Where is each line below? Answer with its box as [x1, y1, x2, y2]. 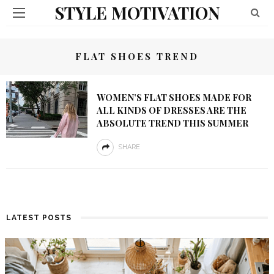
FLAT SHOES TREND [75, 50, 199, 62]
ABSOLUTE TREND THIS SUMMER [96, 117, 248, 129]
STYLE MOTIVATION [54, 1, 220, 24]
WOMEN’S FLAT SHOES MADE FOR [96, 91, 251, 103]
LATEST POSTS [6, 213, 72, 222]
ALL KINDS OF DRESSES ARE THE [96, 104, 246, 116]
